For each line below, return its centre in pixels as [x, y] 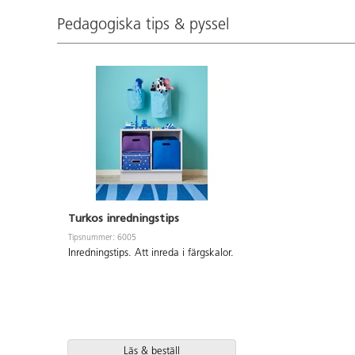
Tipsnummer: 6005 [103, 239]
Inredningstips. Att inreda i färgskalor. [151, 254]
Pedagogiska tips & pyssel [143, 25]
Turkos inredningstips [124, 219]
